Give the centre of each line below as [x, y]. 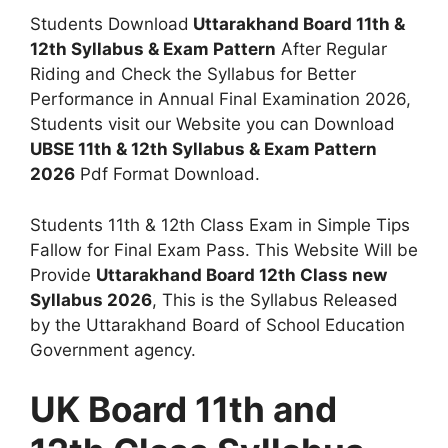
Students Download [109, 24]
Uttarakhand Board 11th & [297, 24]
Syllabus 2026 [91, 299]
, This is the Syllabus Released [275, 299]
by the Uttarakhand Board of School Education [217, 324]
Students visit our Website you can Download [212, 124]
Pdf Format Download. [167, 174]
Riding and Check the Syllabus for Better [193, 74]
